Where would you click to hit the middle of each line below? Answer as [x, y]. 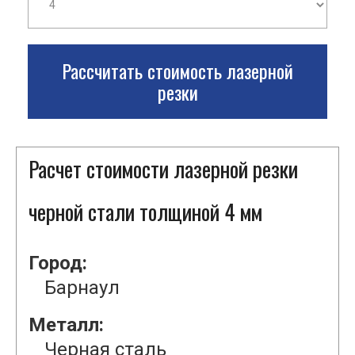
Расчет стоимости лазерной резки [163, 169]
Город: [58, 263]
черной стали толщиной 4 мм [145, 212]
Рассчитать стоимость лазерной [177, 71]
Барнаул [82, 288]
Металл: [66, 325]
